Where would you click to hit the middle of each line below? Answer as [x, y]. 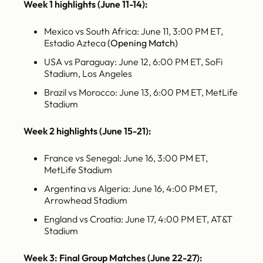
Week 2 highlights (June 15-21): [87, 131]
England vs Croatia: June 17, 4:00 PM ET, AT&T [138, 219]
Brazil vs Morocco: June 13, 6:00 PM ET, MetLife [141, 92]
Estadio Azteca [76, 43]
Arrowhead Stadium [86, 200]
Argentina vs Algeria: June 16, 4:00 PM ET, [131, 189]
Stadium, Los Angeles [88, 74]
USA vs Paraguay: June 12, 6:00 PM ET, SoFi [133, 62]
